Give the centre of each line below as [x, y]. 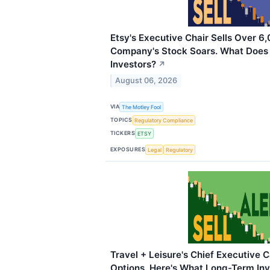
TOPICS [121, 120]
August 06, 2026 [146, 81]
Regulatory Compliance [164, 120]
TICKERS [123, 133]
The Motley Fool [142, 107]
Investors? [133, 64]
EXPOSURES [128, 149]
